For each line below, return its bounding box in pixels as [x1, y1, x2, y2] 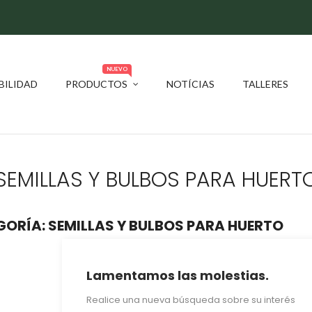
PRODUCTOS [65, 78, 128, 91]
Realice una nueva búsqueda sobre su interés [86, 292, 295, 306]
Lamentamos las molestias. [86, 266, 269, 284]
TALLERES [242, 78, 289, 91]
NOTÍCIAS [166, 78, 215, 91]
